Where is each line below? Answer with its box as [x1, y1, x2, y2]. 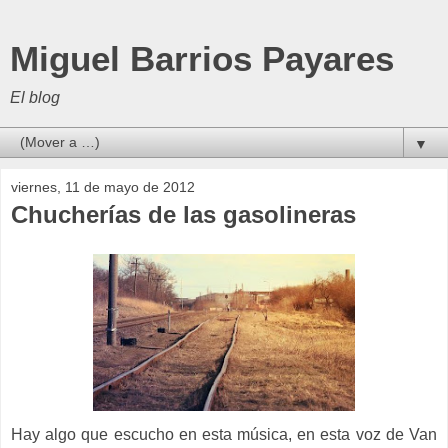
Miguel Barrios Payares [10, 40, 394, 78]
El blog [10, 89, 60, 106]
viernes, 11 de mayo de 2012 [11, 179, 195, 195]
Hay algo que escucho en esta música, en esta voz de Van [11, 425, 437, 443]
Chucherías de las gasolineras [11, 201, 356, 228]
